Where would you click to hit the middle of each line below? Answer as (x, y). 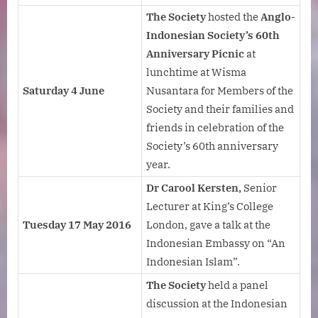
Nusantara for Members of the (220, 91)
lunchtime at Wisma (196, 72)
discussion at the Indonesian (217, 304)
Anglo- (278, 17)
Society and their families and (220, 109)
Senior (260, 188)
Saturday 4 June (64, 91)
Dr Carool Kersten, (195, 188)
